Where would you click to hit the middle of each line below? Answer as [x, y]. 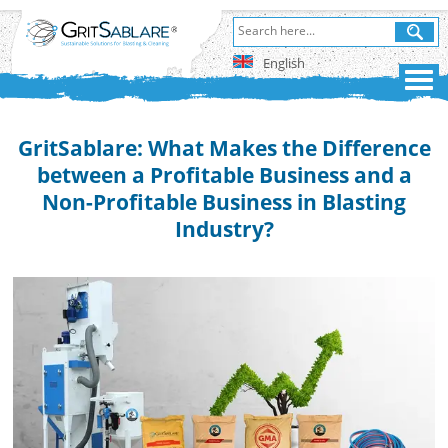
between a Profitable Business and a [224, 175]
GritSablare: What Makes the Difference [224, 148]
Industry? [224, 229]
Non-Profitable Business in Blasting [224, 202]
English [283, 62]
